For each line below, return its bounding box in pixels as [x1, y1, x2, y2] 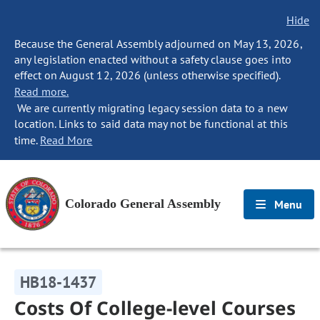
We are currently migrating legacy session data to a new [14, 101, 288, 115]
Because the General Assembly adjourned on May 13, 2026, [14, 36, 302, 51]
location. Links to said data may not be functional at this [14, 116, 288, 131]
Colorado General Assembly [65, 196, 221, 211]
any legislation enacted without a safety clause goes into [14, 52, 291, 66]
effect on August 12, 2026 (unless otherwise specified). [14, 68, 281, 82]
